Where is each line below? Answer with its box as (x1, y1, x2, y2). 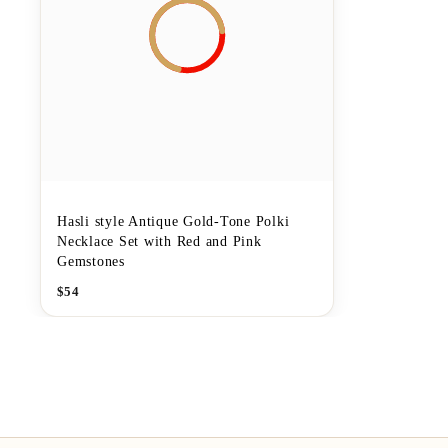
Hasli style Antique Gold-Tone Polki (57, 213, 290, 229)
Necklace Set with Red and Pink (57, 233, 262, 249)
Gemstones (57, 253, 125, 269)
